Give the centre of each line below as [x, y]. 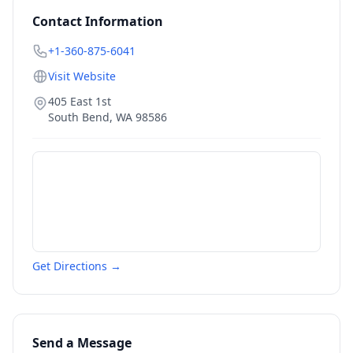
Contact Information [98, 21]
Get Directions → [77, 266]
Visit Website [82, 76]
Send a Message [82, 343]
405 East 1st [80, 101]
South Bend [79, 117]
